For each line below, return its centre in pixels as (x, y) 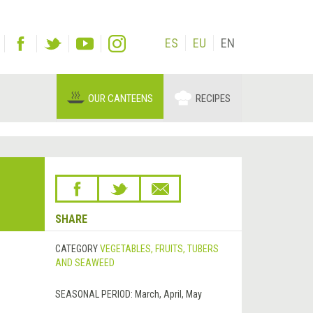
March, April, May (168, 294)
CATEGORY (76, 249)
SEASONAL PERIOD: (95, 294)
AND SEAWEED (85, 263)
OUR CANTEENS (121, 99)
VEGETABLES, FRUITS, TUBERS (159, 249)
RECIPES (213, 99)
